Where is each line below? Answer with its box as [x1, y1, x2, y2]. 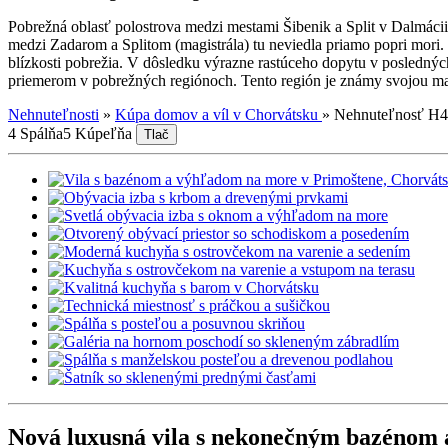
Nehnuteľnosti [8, 105, 99, 123]
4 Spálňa [8, 124, 63, 142]
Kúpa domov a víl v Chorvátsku [115, 105, 322, 123]
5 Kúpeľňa [63, 124, 132, 142]
